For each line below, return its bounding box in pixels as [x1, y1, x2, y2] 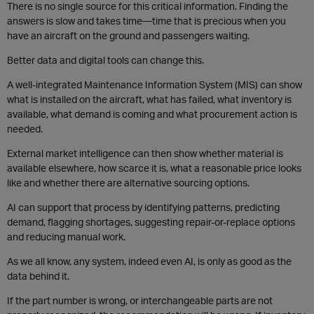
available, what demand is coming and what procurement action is [7, 108, 297, 120]
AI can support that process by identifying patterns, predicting [7, 201, 280, 213]
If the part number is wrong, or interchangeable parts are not [7, 294, 273, 306]
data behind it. [7, 270, 69, 282]
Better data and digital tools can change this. [7, 54, 204, 66]
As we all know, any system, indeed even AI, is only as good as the [7, 255, 292, 267]
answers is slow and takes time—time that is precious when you [7, 15, 286, 27]
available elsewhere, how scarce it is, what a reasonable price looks [7, 162, 301, 174]
